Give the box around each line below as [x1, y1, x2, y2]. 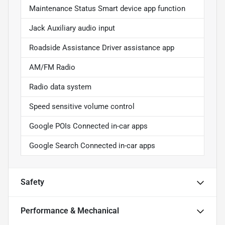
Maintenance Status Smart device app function [29, 4, 185, 14]
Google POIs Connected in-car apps [29, 122, 148, 131]
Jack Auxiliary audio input [29, 24, 115, 33]
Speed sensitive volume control [29, 102, 135, 111]
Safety [21, 177, 44, 187]
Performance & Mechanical [21, 206, 119, 216]
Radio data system [29, 82, 91, 92]
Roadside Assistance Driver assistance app [29, 43, 174, 53]
